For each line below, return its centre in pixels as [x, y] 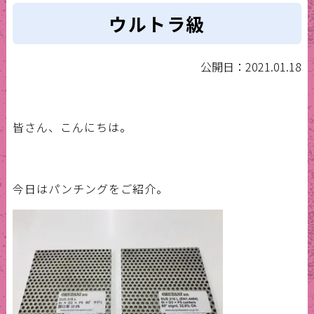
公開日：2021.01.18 [251, 67]
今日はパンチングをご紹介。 [90, 189]
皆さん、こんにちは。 [72, 127]
